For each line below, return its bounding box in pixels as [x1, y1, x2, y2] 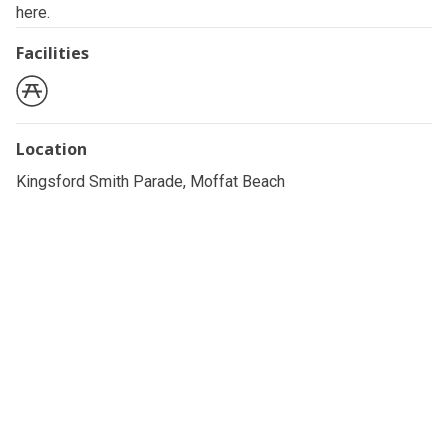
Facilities [16, 42, 89, 65]
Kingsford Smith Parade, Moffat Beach [16, 171, 285, 191]
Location [16, 137, 87, 160]
